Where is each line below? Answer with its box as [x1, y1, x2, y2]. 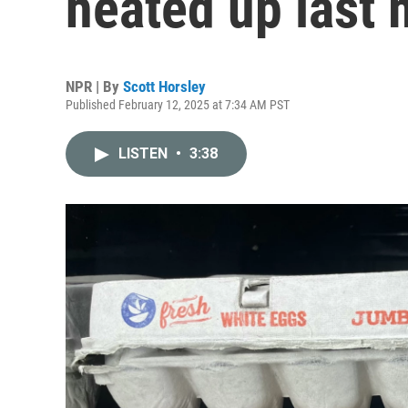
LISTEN [118, 145, 171, 162]
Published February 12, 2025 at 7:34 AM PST [66, 97, 290, 112]
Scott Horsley [123, 77, 206, 96]
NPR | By [66, 77, 123, 96]
